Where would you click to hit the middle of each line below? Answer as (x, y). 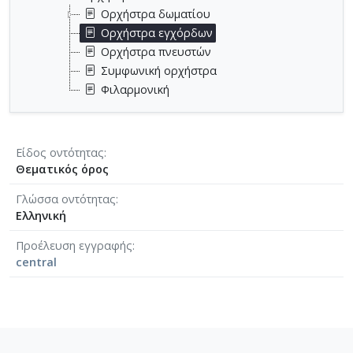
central (36, 262)
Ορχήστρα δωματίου (156, 13)
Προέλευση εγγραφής (74, 245)
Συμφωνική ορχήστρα (159, 70)
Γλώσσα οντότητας (66, 199)
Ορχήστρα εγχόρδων (157, 32)
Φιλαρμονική (135, 89)
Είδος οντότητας (60, 152)
